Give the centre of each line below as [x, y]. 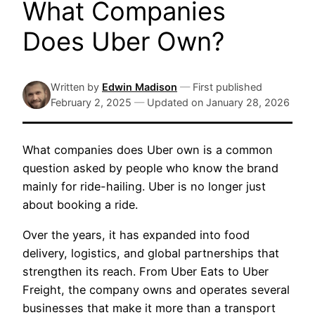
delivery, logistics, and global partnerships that [151, 253]
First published [227, 87]
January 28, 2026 [248, 103]
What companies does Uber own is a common [148, 150]
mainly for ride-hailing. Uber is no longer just [144, 187]
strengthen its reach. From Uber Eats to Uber [146, 271]
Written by [75, 87]
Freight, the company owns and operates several [156, 289]
